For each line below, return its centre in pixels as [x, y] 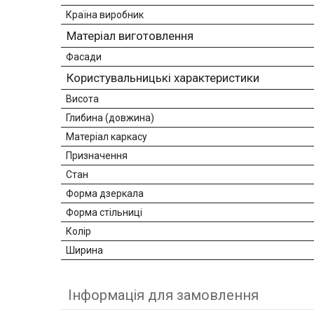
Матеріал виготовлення [130, 36]
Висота [82, 99]
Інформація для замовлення [163, 295]
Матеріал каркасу [107, 137]
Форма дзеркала [105, 194]
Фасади [84, 57]
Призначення [97, 156]
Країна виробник [105, 15]
